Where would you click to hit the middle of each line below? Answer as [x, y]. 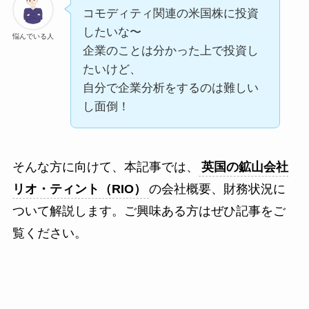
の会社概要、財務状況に [217, 189]
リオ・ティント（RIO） [79, 189]
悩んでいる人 [33, 37]
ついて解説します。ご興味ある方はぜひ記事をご [149, 211]
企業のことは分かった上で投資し [170, 51]
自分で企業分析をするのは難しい [170, 88]
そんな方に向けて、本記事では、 [105, 167]
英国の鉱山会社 [245, 167]
